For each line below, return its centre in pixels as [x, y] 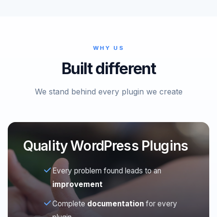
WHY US [108, 48]
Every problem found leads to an [107, 171]
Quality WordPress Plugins [106, 146]
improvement [77, 185]
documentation [116, 204]
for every [161, 204]
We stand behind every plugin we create [108, 92]
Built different [108, 68]
